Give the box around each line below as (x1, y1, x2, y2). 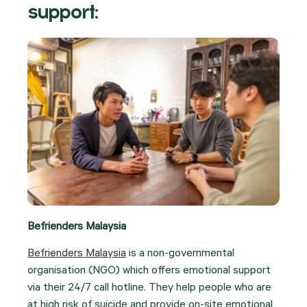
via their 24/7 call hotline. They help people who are (27, 282, 271, 295)
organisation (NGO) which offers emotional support (27, 265, 271, 278)
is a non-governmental (126, 248, 234, 261)
